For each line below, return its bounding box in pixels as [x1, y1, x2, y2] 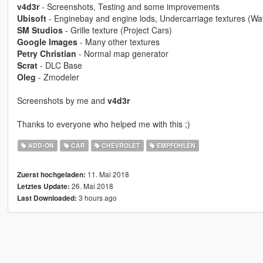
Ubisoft [16, 12, 46, 25]
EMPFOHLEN [154, 141, 195, 150]
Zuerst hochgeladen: [16, 170, 86, 180]
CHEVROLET [100, 141, 140, 150]
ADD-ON [26, 141, 55, 150]
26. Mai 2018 [69, 181, 113, 191]
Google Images [16, 36, 77, 48]
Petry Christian [16, 48, 76, 60]
